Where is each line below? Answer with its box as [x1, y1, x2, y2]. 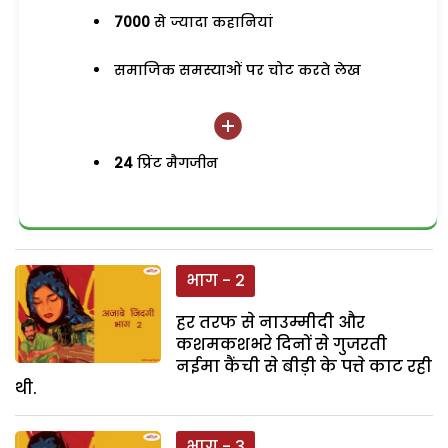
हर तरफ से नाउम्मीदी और [176, 311, 366, 335]
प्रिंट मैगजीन [133, 153, 219, 173]
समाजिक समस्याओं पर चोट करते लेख [114, 60, 362, 80]
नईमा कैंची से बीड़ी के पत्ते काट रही [176, 355, 433, 379]
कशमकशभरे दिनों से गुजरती [176, 333, 388, 357]
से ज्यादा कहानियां [150, 12, 274, 32]
